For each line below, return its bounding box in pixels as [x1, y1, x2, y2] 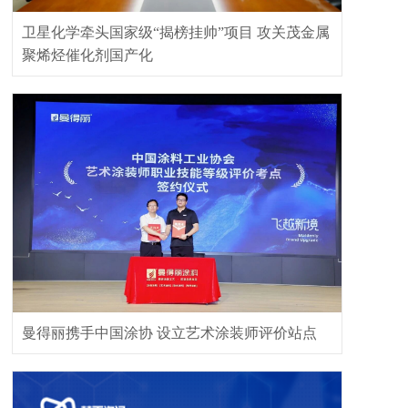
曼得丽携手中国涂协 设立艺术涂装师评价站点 [22, 325, 317, 341]
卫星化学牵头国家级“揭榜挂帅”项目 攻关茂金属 [22, 25, 330, 40]
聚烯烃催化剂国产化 [22, 47, 153, 63]
